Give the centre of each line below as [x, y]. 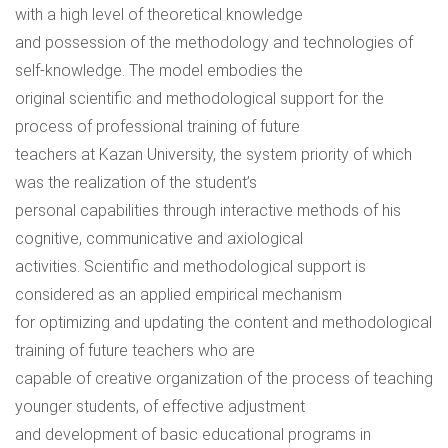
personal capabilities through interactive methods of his [208, 210]
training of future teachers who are [135, 350]
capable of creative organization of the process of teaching [224, 378]
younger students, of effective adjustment [160, 406]
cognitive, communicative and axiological [159, 238]
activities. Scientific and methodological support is [190, 266]
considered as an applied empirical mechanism [178, 294]
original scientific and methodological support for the [199, 98]
